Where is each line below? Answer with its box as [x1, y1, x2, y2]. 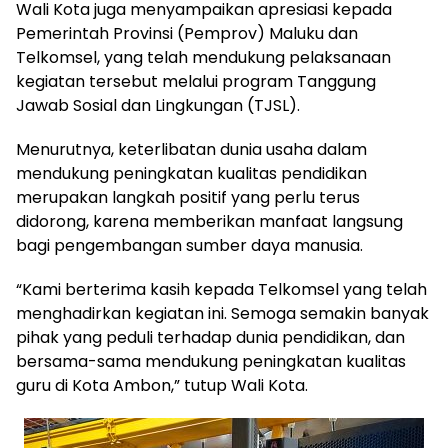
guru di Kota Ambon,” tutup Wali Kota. [16, 374, 308, 397]
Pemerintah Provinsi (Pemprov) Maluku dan [16, 22, 358, 45]
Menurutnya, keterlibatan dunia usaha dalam [16, 138, 367, 161]
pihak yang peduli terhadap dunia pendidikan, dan [16, 326, 405, 349]
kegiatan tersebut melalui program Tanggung [16, 70, 376, 93]
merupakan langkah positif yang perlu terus [16, 186, 360, 209]
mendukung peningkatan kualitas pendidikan [16, 162, 367, 185]
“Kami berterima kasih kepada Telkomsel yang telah [16, 278, 427, 301]
